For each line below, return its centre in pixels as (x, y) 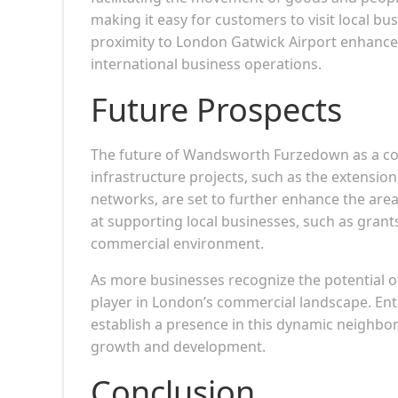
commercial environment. (177, 243)
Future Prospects (216, 109)
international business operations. (206, 64)
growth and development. (178, 346)
